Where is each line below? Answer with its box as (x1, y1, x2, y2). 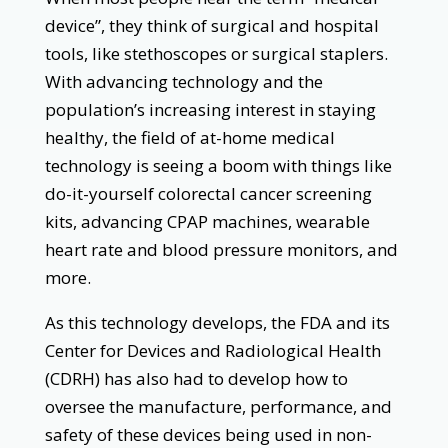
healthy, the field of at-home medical (44, 125, 335, 149)
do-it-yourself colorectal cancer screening (44, 181, 372, 205)
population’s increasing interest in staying (44, 97, 376, 121)
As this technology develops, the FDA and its (44, 310, 390, 334)
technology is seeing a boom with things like (44, 153, 392, 177)
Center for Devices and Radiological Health (44, 338, 381, 362)
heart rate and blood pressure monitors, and (44, 237, 398, 261)
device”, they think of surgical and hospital (44, 13, 379, 37)
